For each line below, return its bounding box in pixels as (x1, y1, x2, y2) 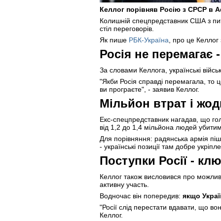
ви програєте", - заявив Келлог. (100, 85, 199, 93)
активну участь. (100, 180, 149, 188)
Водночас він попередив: (100, 191, 183, 200)
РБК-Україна (129, 36, 169, 44)
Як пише (100, 36, 129, 44)
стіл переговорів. (100, 25, 154, 33)
